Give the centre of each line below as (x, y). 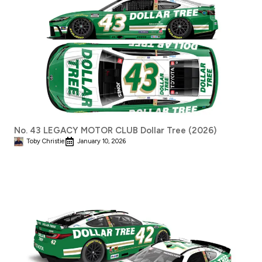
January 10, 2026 (101, 141)
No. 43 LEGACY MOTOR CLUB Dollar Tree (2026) (115, 130)
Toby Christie (46, 141)
